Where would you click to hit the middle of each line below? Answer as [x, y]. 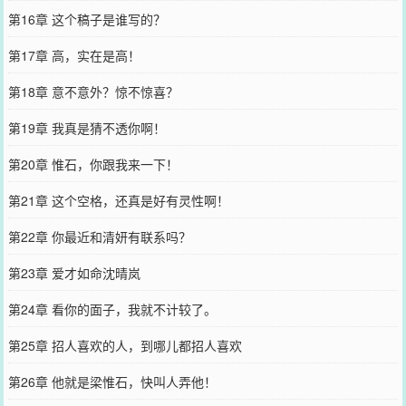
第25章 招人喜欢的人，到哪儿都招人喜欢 [125, 345]
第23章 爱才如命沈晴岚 [74, 273]
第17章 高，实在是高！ [74, 55]
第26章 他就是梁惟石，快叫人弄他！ [112, 382]
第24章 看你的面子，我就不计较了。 [112, 309]
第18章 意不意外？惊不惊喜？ [93, 92]
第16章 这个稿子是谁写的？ [87, 19]
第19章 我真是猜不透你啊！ [87, 128]
